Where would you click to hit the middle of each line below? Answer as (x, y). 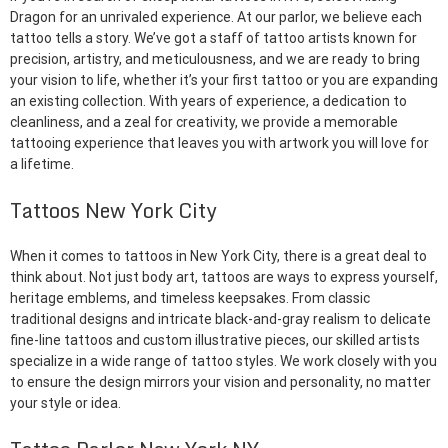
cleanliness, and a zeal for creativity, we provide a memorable (204, 122)
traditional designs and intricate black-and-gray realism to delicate (220, 319)
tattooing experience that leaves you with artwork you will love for (219, 143)
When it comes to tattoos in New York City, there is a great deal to (218, 256)
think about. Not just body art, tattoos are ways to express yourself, (224, 277)
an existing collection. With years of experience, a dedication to (208, 101)
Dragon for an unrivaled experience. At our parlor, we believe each (216, 17)
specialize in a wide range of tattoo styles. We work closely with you (223, 361)
